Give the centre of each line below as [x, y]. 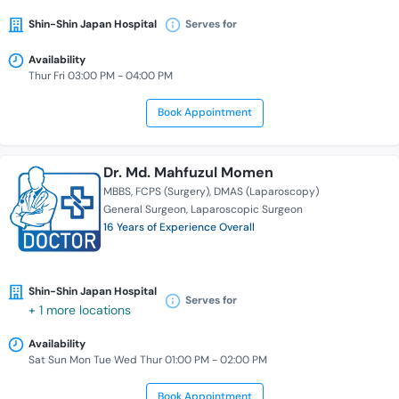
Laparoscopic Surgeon [247, 210]
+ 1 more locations [80, 310]
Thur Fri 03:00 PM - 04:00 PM [101, 76]
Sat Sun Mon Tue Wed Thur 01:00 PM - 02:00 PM [148, 360]
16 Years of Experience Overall [179, 228]
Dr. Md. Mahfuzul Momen [188, 173]
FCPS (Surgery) [172, 192]
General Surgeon [145, 210]
